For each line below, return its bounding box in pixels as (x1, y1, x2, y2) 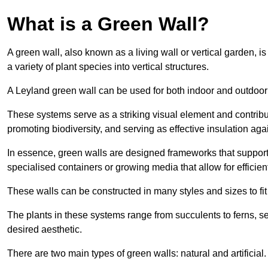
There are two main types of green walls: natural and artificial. (7, 248, 266, 258)
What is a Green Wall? (7, 13, 209, 35)
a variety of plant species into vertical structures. (7, 61, 209, 72)
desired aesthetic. (7, 224, 82, 234)
